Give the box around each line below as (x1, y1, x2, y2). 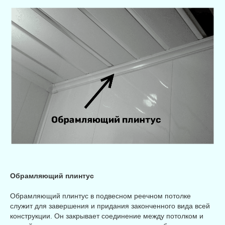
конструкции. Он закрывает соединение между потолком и (10, 212, 203, 220)
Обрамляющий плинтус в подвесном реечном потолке (10, 192, 191, 200)
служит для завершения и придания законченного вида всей (10, 202, 210, 210)
